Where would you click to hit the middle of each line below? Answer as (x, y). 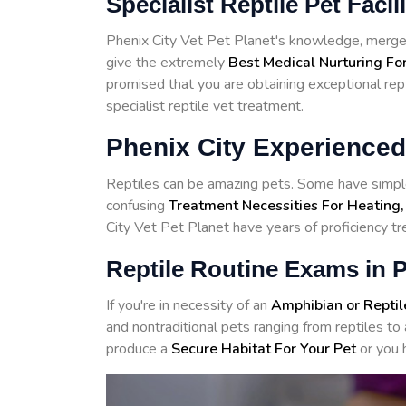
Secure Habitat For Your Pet (262, 348)
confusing (137, 205)
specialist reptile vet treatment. (207, 106)
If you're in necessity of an (188, 305)
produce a (137, 348)
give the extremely (167, 62)
